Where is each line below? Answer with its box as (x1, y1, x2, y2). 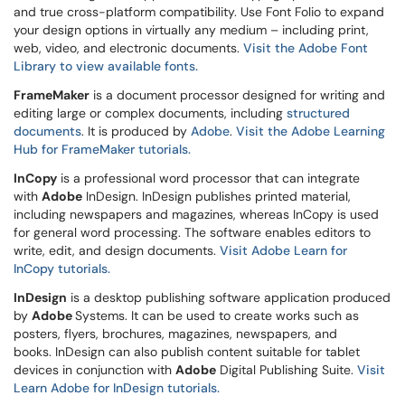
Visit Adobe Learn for (220, 242, 347, 259)
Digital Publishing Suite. (216, 362, 353, 378)
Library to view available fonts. (14, 58, 198, 74)
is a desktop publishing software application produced (67, 289, 391, 306)
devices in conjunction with (14, 362, 175, 378)
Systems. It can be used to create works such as (75, 307, 359, 324)
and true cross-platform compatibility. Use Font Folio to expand (14, 4, 384, 20)
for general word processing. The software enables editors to (14, 224, 371, 240)
